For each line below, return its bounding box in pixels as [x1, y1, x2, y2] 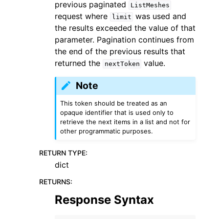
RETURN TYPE [39, 148, 86, 157]
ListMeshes [130, 1, 170, 9]
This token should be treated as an [60, 99, 168, 107]
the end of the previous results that [55, 46, 185, 56]
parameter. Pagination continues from [55, 35, 194, 44]
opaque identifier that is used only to [60, 108, 174, 116]
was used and [133, 11, 187, 21]
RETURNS [39, 177, 70, 186]
